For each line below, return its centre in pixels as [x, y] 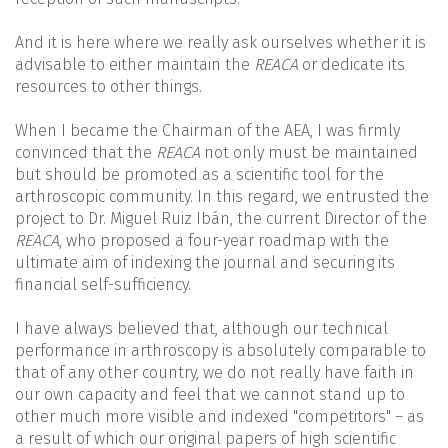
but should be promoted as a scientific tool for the [199, 174]
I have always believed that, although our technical [201, 328]
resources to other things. [108, 86]
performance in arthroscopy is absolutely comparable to [220, 350]
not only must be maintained [309, 152]
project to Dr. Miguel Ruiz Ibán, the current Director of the [221, 218]
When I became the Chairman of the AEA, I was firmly [207, 130]
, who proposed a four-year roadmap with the [224, 240]
